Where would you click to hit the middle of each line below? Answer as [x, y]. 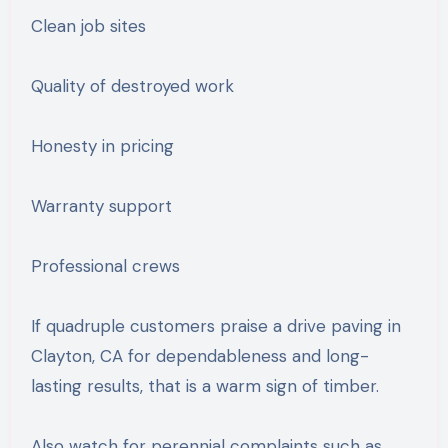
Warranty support [101, 205]
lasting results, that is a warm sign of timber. [204, 385]
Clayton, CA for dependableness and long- [199, 355]
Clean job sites [88, 25]
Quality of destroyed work [132, 85]
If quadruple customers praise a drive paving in [215, 325]
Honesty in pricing [102, 145]
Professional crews [105, 265]
